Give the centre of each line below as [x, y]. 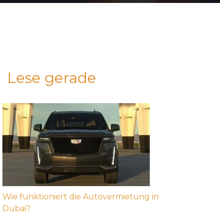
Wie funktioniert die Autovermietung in [80, 197]
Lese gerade [52, 78]
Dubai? [16, 208]
